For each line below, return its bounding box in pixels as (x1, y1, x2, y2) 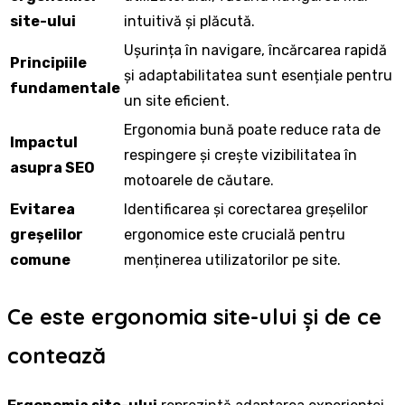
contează (7, 341, 106, 369)
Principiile (10, 53, 87, 71)
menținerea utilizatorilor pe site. (124, 250, 341, 268)
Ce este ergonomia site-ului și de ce (7, 302, 381, 330)
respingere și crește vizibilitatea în (124, 146, 357, 164)
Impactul (10, 133, 78, 151)
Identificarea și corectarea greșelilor (124, 200, 368, 218)
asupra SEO (10, 158, 95, 176)
